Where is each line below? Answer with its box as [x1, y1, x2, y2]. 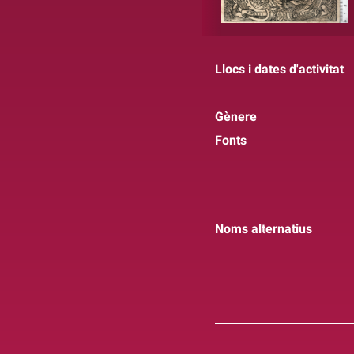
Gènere [215, 108, 257, 124]
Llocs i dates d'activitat [215, 61, 344, 77]
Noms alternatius [215, 220, 312, 236]
